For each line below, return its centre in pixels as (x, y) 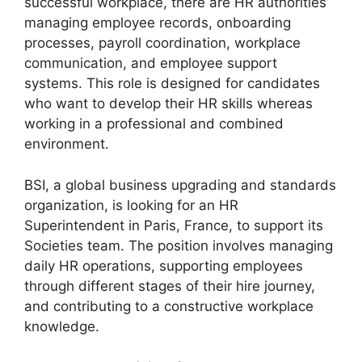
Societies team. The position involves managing (179, 245)
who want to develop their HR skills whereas (168, 104)
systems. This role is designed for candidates (172, 84)
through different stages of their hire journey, (170, 286)
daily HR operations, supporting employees (164, 265)
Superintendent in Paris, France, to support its (174, 225)
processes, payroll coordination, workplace (162, 43)
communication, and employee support (151, 63)
